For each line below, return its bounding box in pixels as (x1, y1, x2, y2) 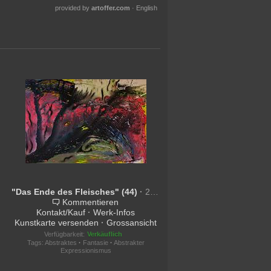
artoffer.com (91, 4, 130, 11)
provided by (54, 4, 91, 11)
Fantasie (82, 239, 108, 246)
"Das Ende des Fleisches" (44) (11, 187, 140, 197)
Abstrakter (113, 239, 145, 246)
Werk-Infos (93, 207, 135, 217)
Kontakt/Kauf (36, 207, 86, 217)
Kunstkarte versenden (15, 218, 99, 227)
